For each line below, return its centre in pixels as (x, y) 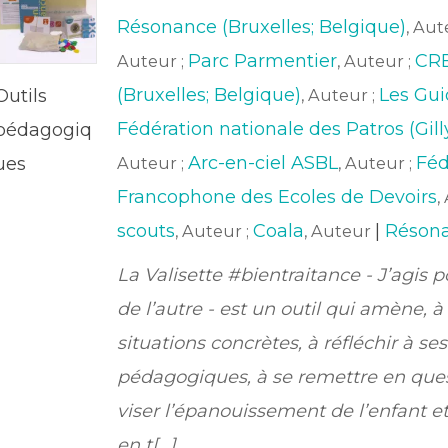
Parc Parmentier (262, 61)
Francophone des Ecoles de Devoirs (276, 197)
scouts (145, 231)
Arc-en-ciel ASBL (262, 163)
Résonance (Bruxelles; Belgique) (261, 27)
